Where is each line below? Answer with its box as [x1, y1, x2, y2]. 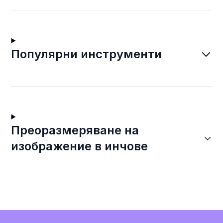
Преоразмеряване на [11, 123, 139, 137]
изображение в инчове [11, 139, 148, 153]
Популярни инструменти [11, 47, 162, 61]
